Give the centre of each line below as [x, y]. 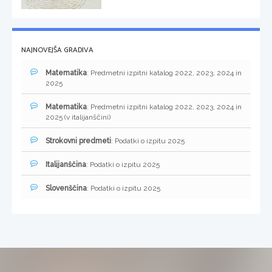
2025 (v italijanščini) [78, 117]
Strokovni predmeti [78, 141]
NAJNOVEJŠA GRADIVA [57, 50]
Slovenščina [66, 189]
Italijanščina [66, 165]
